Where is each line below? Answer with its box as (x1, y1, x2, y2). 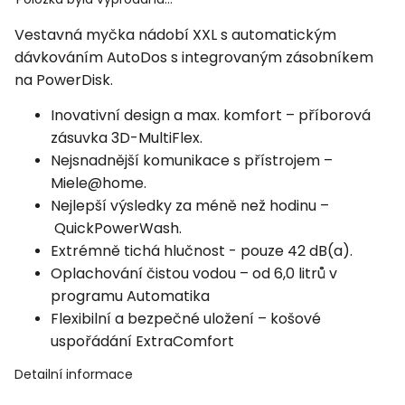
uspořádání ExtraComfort (51, 331, 234, 352)
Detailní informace (14, 365, 133, 383)
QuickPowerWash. (51, 218, 185, 239)
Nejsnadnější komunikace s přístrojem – (51, 150, 333, 171)
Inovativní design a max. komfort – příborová (51, 105, 371, 126)
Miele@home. (51, 173, 150, 193)
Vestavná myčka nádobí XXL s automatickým (14, 24, 336, 45)
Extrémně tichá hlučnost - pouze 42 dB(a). (51, 240, 356, 261)
